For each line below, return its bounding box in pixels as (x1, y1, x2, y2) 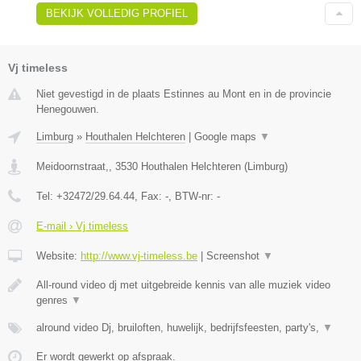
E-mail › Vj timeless (36, 219, 128, 232)
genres (36, 293, 71, 306)
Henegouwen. (36, 102, 99, 115)
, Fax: (135, 189, 165, 202)
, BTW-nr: (168, 189, 217, 202)
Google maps (194, 130, 259, 143)
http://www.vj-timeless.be (81, 249, 197, 262)
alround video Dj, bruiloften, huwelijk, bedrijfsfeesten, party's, (36, 321, 322, 334)
